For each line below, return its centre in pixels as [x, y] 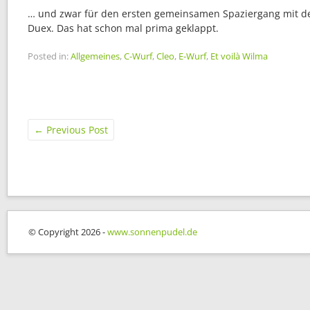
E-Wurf [192, 56]
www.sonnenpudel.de [152, 232]
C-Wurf [138, 56]
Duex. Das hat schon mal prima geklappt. [123, 28]
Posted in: [48, 56]
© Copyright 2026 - [68, 232]
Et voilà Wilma [239, 56]
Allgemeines [95, 56]
